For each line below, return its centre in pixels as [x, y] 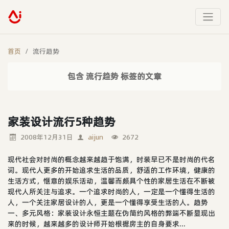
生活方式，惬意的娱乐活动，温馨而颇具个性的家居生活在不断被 [111, 181]
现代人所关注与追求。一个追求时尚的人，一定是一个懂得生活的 [111, 191]
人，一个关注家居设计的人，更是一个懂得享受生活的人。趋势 [108, 202]
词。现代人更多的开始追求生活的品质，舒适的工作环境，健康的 [111, 170]
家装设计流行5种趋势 [62, 121]
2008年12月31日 [47, 137]
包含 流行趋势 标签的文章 [114, 76]
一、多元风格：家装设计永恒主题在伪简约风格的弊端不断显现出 [111, 213]
